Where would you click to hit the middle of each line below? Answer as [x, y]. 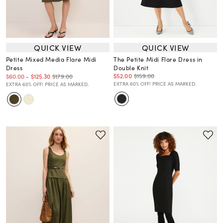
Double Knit [131, 68]
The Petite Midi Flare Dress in [158, 59]
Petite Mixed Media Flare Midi [51, 59]
